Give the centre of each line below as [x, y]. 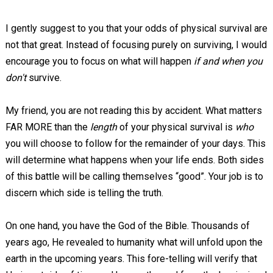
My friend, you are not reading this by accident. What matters [133, 111]
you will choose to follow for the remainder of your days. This [135, 144]
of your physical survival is [177, 127]
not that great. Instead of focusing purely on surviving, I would [136, 45]
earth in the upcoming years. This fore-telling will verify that [131, 259]
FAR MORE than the [48, 127]
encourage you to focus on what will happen [99, 61]
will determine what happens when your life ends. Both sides [134, 160]
